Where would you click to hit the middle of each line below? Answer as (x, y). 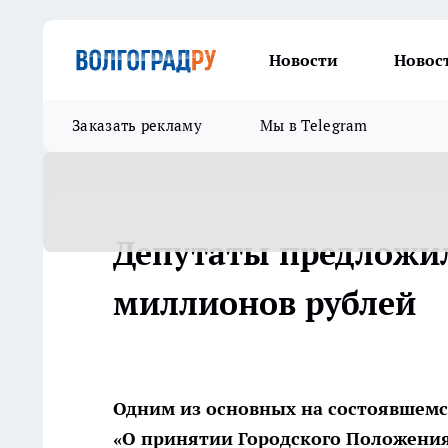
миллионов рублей (264, 303)
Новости (303, 60)
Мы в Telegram (313, 125)
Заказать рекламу (137, 125)
